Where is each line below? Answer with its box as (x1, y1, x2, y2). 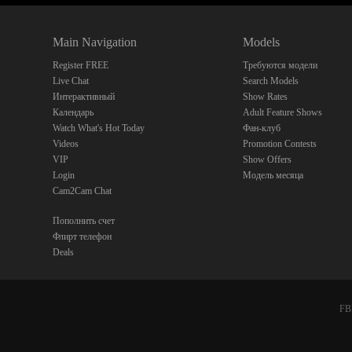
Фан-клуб (243, 123, 281, 134)
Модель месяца (243, 170, 304, 181)
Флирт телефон (53, 231, 112, 242)
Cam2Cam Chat (53, 185, 112, 196)
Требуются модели (243, 60, 318, 71)
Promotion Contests (243, 138, 317, 149)
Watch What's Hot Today (53, 123, 145, 134)
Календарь (53, 107, 94, 118)
